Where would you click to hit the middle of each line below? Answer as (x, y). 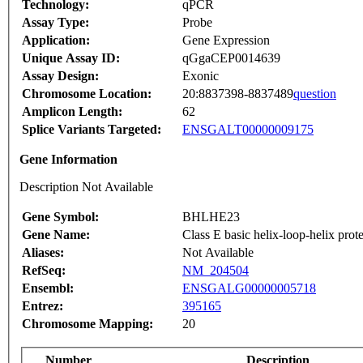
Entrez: (43, 306)
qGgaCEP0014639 (231, 58)
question (315, 94)
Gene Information (68, 160)
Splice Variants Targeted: (92, 130)
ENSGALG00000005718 (249, 288)
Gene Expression (226, 41)
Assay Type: (56, 23)
